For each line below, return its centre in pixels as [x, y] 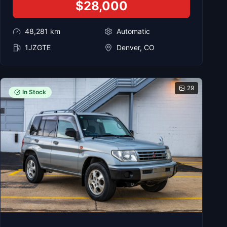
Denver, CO [136, 47]
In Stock [34, 92]
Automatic [133, 31]
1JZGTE [38, 47]
